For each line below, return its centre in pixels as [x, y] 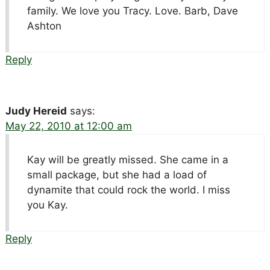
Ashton [44, 26]
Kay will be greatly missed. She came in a [127, 159]
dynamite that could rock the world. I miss [128, 190]
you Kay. [47, 205]
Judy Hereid [36, 111]
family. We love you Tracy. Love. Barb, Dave [132, 11]
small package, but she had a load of [117, 174]
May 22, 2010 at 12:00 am [68, 126]
